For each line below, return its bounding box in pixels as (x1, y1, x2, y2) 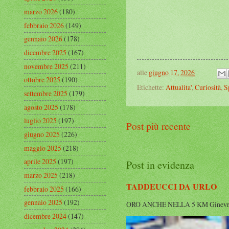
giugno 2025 (24, 129, 60, 140)
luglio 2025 (24, 116, 57, 126)
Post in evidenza (126, 158, 194, 172)
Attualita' (166, 82, 192, 92)
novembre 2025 (24, 61, 68, 71)
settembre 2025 (24, 88, 67, 99)
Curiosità (195, 82, 221, 92)
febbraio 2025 (24, 184, 64, 194)
